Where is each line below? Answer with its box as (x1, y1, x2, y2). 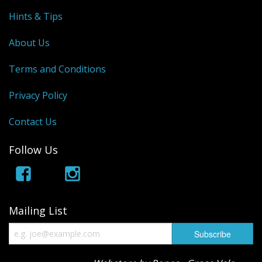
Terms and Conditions (9, 62, 106, 75)
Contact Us (9, 115, 57, 128)
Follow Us (9, 142, 58, 157)
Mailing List (9, 204, 67, 218)
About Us (9, 36, 50, 49)
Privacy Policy (9, 88, 67, 102)
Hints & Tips (9, 9, 63, 23)
